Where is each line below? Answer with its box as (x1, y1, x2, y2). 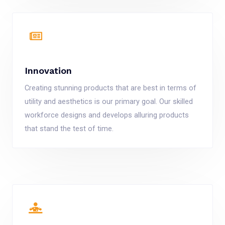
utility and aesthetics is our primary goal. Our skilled (25, 96, 193, 106)
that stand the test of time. (25, 124, 114, 133)
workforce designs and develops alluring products (25, 110, 189, 120)
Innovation (25, 65, 72, 76)
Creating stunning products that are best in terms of (25, 83, 196, 92)
